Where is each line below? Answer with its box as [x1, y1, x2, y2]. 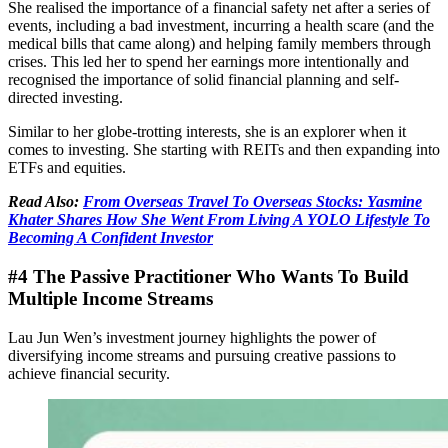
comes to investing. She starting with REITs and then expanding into [8, 141, 440, 159]
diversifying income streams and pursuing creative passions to [8, 346, 396, 364]
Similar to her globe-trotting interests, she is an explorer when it [8, 123, 406, 141]
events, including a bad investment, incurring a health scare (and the [8, 17, 434, 35]
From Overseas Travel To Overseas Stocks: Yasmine [83, 193, 422, 211]
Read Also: [8, 193, 83, 211]
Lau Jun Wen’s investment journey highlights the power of [8, 328, 376, 346]
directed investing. [8, 89, 123, 107]
